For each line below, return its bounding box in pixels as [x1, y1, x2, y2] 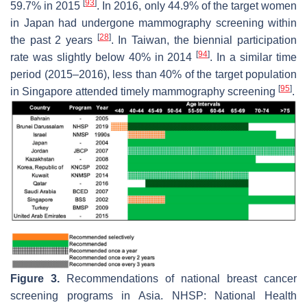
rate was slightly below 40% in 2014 [10, 51, 197, 64]
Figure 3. [10, 272, 60, 284]
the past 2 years [10, 34, 97, 47]
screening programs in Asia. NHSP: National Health [10, 289, 297, 302]
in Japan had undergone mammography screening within [10, 17, 297, 29]
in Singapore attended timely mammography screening [10, 86, 278, 98]
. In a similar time [210, 51, 297, 64]
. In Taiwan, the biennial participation [110, 34, 297, 47]
